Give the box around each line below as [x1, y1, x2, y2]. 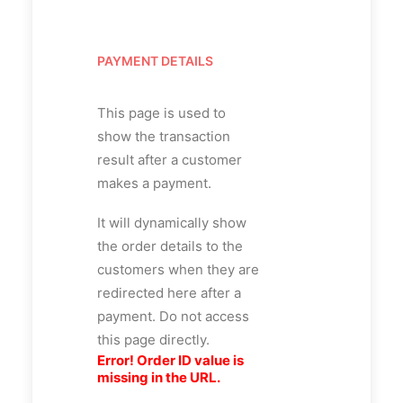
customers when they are [97, 261, 259, 278]
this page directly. [97, 331, 210, 348]
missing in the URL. [97, 369, 220, 386]
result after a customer [97, 151, 242, 168]
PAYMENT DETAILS [97, 53, 213, 68]
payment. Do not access [97, 308, 249, 325]
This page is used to [97, 104, 226, 121]
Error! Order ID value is [97, 352, 244, 369]
